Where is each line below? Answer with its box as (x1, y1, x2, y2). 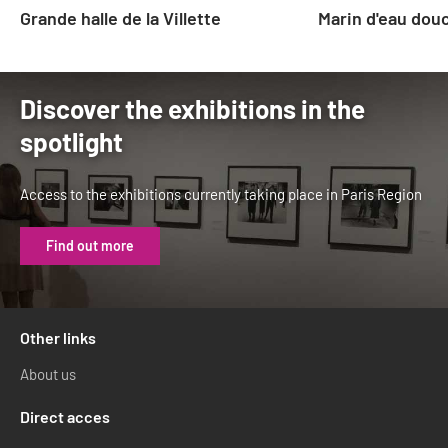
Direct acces (20, 407, 110, 427)
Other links (20, 327, 96, 347)
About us (20, 364, 76, 383)
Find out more (46, 237, 134, 255)
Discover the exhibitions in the (20, 92, 365, 124)
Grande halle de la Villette (20, 6, 221, 29)
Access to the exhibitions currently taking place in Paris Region (20, 184, 422, 203)
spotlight (20, 125, 123, 157)
